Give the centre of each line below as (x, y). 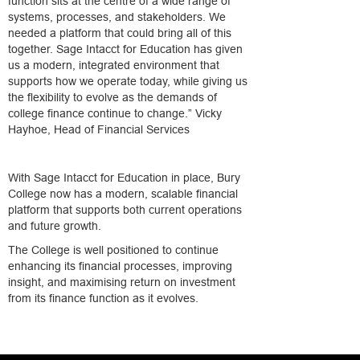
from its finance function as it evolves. (103, 298)
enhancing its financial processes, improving (120, 266)
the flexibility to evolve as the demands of (112, 97)
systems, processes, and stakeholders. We (117, 17)
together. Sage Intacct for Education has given (125, 49)
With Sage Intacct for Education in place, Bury (124, 178)
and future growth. (55, 226)
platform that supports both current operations (125, 210)
